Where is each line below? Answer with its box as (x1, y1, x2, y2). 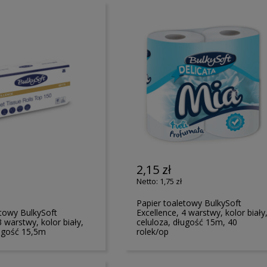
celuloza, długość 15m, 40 (136, 216, 238, 228)
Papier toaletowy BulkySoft (136, 197, 242, 209)
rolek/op (136, 226, 169, 238)
